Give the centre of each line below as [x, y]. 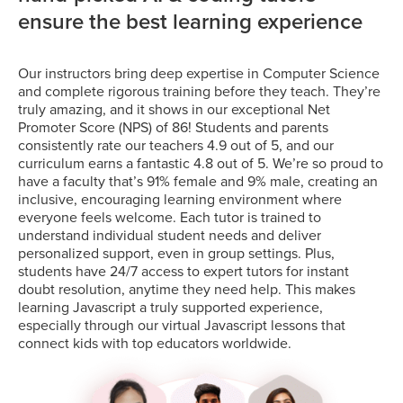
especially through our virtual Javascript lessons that [182, 325]
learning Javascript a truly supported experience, [170, 307]
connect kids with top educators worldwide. [155, 343]
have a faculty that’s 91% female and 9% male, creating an [198, 181]
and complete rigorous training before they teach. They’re [199, 91]
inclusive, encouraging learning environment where [180, 199]
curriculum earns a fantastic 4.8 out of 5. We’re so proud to [201, 163]
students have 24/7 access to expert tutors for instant [184, 271]
